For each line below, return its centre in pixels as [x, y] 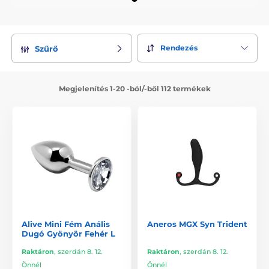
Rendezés [179, 48]
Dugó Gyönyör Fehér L [68, 233]
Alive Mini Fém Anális [66, 224]
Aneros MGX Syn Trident [197, 224]
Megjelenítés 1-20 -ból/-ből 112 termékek [134, 88]
